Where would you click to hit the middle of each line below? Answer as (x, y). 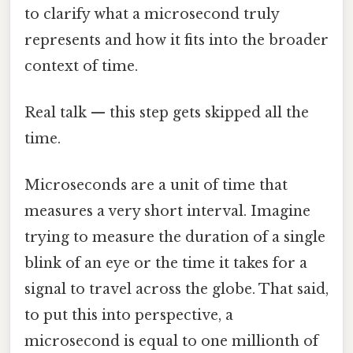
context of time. (81, 66)
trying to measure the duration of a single (175, 238)
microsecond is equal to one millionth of (171, 342)
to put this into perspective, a (129, 316)
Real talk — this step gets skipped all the (167, 113)
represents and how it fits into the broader (176, 40)
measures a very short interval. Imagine (167, 212)
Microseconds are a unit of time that (156, 186)
